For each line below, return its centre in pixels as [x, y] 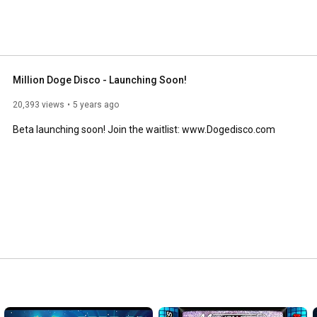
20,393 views [39, 104]
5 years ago [96, 104]
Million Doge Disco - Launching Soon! [100, 80]
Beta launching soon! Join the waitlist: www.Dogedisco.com [144, 129]
